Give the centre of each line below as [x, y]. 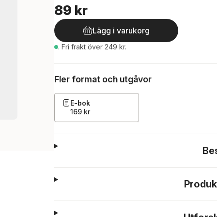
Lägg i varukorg [121, 31]
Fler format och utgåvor [103, 79]
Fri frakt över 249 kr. [94, 47]
